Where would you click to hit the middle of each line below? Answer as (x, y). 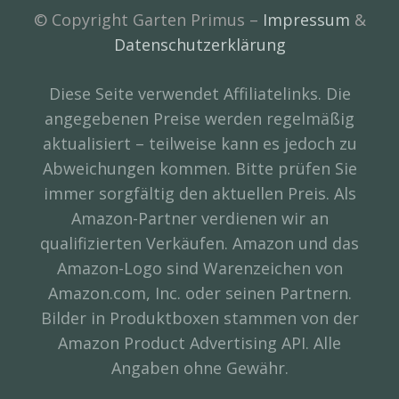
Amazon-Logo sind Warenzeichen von (199, 268)
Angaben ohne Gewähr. (199, 367)
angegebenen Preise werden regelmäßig (199, 118)
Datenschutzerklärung (199, 44)
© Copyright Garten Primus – (148, 19)
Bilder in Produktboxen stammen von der (199, 318)
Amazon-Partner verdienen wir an (199, 218)
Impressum (306, 19)
